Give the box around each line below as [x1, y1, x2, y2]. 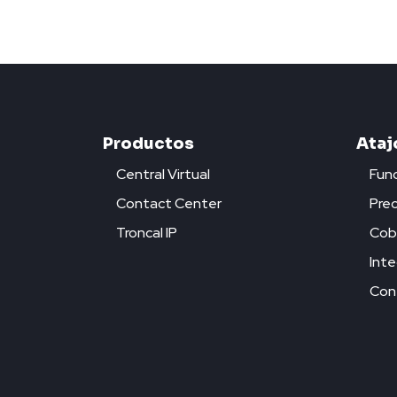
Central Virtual [116, 164, 210, 183]
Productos [103, 133, 194, 153]
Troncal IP [116, 222, 177, 242]
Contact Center [116, 193, 222, 213]
